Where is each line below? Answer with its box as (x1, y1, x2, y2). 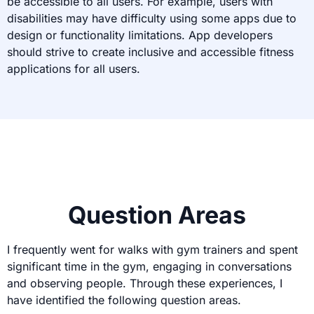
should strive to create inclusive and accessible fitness (7, 44, 294, 59)
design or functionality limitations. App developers (7, 27, 273, 42)
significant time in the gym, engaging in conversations (7, 259, 292, 273)
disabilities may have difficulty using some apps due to (7, 11, 296, 25)
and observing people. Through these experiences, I (7, 275, 282, 290)
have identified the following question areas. (7, 292, 241, 307)
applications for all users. (7, 61, 140, 76)
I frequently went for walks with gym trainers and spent (7, 242, 298, 257)
